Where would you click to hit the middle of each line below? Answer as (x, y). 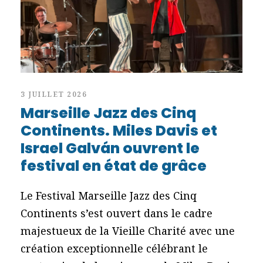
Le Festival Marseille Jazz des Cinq (109, 195)
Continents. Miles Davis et (119, 130)
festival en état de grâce (114, 166)
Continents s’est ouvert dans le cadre (117, 213)
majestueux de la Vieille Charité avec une (128, 230)
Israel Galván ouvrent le (110, 148)
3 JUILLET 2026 (54, 94)
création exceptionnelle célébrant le (114, 248)
